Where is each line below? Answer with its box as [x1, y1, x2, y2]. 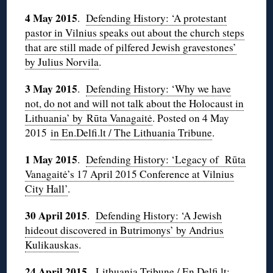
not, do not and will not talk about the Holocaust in [25, 96, 244, 111]
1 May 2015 [25, 152, 78, 168]
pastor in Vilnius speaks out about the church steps [25, 26, 245, 40]
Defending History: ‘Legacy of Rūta [86, 152, 246, 167]
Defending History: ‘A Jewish [96, 208, 222, 223]
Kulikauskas [25, 238, 79, 252]
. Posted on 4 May [152, 111, 230, 126]
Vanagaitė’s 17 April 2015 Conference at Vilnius [25, 167, 235, 182]
